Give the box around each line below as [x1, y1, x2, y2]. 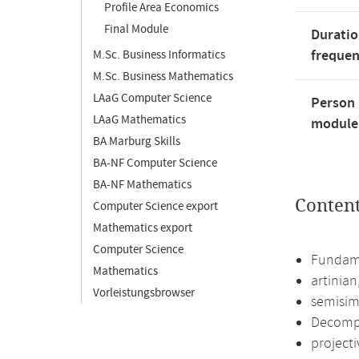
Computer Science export [93, 199, 218, 214]
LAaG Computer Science [93, 91, 212, 106]
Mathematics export [93, 220, 192, 236]
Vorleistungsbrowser [93, 285, 195, 301]
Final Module [104, 22, 168, 37]
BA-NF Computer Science [93, 155, 217, 171]
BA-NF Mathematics [93, 177, 192, 192]
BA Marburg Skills [93, 134, 180, 149]
